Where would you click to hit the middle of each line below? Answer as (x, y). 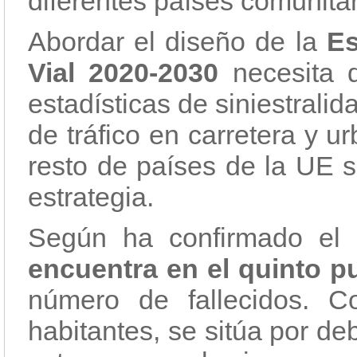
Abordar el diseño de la (177, 41)
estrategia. (91, 197)
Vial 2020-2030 (124, 73)
